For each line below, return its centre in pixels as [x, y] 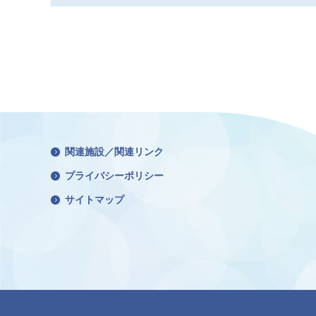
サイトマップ [95, 199]
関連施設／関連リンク [114, 151]
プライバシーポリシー [114, 175]
